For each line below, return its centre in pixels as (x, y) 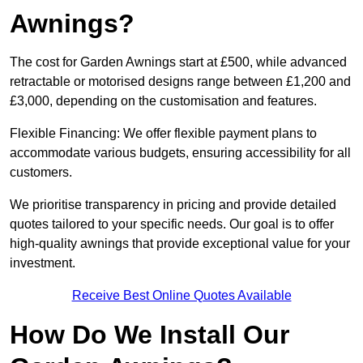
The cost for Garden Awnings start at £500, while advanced (178, 62)
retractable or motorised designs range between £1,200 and (180, 82)
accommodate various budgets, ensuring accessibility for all (180, 153)
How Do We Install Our (149, 335)
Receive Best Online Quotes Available (181, 296)
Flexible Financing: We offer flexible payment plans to (163, 134)
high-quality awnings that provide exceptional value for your (180, 244)
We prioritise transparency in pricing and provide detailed (173, 205)
